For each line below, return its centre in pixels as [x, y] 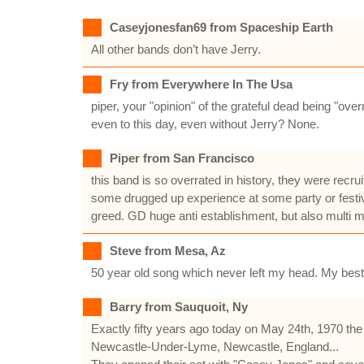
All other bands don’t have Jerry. [176, 49]
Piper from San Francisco [182, 158]
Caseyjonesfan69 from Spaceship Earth [221, 27]
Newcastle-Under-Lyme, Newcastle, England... [215, 347]
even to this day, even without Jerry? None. [205, 124]
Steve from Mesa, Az [168, 251]
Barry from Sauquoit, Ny [179, 307]
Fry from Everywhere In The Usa [201, 84]
